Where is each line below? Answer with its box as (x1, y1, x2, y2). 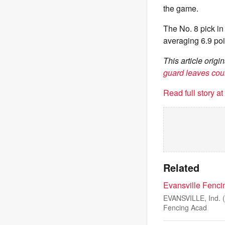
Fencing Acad (163, 202, 207, 212)
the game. (163, 3, 198, 14)
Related (163, 160, 199, 175)
